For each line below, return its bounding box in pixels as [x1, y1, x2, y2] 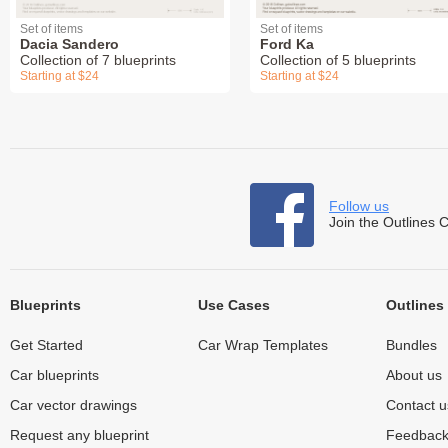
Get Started [10, 336, 83, 353]
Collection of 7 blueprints [20, 51, 176, 68]
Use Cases [197, 296, 270, 313]
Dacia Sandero [20, 35, 119, 52]
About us [385, 366, 442, 383]
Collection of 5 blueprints [260, 51, 416, 68]
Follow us [329, 197, 389, 214]
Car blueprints [10, 366, 99, 383]
